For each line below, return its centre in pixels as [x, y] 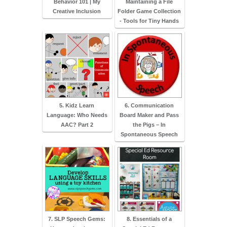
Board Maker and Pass [149, 115]
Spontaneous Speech [149, 134]
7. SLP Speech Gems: [77, 219]
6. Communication [149, 105]
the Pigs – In [149, 124]
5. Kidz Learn [77, 105]
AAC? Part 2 [77, 124]
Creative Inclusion [77, 11]
